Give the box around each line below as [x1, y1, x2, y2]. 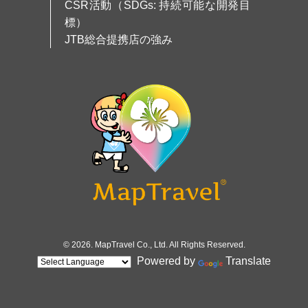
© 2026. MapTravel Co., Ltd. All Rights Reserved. [63, 240, 245, 250]
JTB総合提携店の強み [65, 34, 173, 46]
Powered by [131, 255, 198, 267]
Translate [225, 255, 271, 267]
